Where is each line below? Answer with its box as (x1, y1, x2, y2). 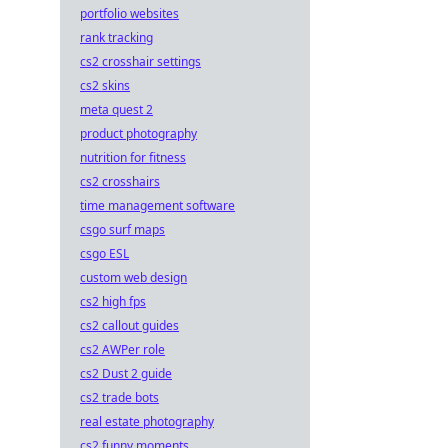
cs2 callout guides (80, 317, 179, 334)
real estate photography (80, 413, 214, 430)
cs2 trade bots (80, 389, 159, 406)
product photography (80, 125, 197, 142)
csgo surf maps (80, 221, 165, 238)
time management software (80, 197, 235, 214)
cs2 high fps (80, 293, 146, 310)
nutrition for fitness (80, 149, 186, 166)
